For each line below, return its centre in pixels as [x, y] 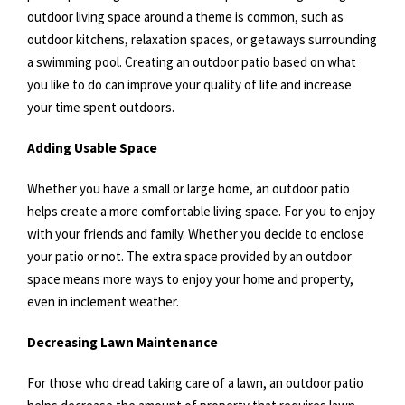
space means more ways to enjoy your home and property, [190, 279]
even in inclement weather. [104, 301]
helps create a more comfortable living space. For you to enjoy [201, 211]
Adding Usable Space [94, 148]
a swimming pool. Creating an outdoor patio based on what [192, 62]
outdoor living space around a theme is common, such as [185, 17]
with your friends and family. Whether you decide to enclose [196, 234]
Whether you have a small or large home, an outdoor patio [188, 188]
